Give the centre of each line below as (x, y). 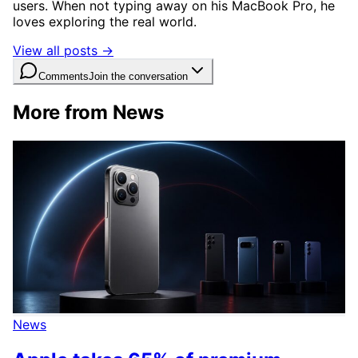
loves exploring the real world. (105, 21)
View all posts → (63, 50)
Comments (64, 76)
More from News (88, 112)
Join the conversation (138, 76)
